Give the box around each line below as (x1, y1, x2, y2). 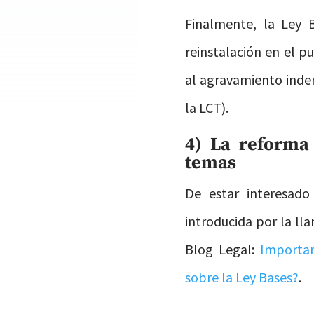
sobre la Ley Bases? (185, 268, 299, 286)
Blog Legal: (185, 240, 260, 258)
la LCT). (185, 98, 229, 116)
